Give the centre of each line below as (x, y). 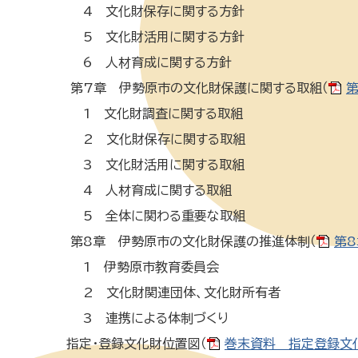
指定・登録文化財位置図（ (132, 344)
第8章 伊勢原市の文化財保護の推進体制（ (187, 241)
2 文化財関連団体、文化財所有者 (169, 292)
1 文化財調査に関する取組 (150, 113)
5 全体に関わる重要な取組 (151, 216)
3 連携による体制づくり (143, 318)
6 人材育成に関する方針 (145, 62)
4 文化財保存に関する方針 (151, 11)
